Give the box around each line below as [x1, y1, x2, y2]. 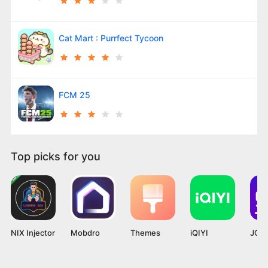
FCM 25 [58, 89, 90, 100]
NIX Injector [10, 227, 55, 237]
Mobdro [70, 227, 100, 237]
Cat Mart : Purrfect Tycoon [58, 32, 163, 43]
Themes [130, 227, 160, 237]
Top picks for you [10, 150, 100, 163]
